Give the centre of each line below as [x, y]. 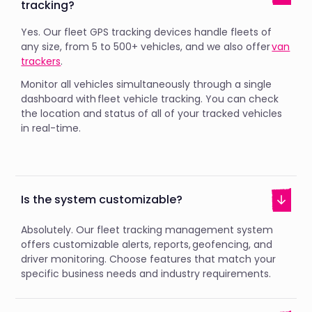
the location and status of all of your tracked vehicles [152, 114]
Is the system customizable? [102, 199]
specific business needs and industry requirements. [146, 274]
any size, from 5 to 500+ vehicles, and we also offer [147, 47]
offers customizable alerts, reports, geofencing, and [147, 245]
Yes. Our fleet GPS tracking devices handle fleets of [147, 32]
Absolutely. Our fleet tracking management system [147, 230]
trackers [41, 62]
